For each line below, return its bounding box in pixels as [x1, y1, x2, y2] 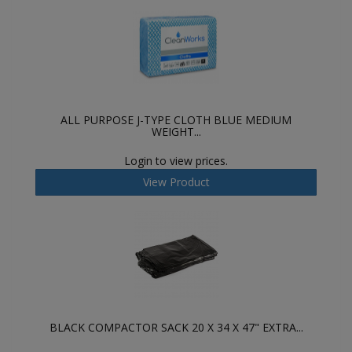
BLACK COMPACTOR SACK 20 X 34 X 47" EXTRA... [49, 320, 303, 335]
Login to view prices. [124, 153, 228, 168]
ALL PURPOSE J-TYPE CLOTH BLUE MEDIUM [60, 112, 291, 127]
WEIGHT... [151, 124, 201, 139]
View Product [142, 174, 210, 189]
